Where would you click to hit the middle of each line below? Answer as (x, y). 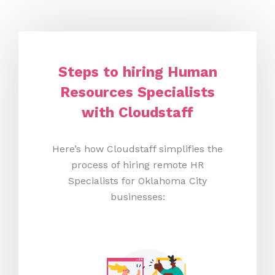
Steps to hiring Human (137, 72)
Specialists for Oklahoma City (137, 181)
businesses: (137, 197)
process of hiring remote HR (137, 165)
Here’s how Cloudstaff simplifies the (137, 149)
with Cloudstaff (137, 113)
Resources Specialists (137, 93)
